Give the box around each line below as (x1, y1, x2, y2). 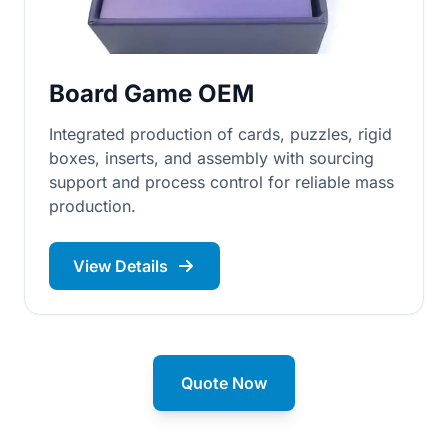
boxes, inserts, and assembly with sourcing (49, 148, 374, 168)
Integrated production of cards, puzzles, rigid (49, 124, 392, 144)
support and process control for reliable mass (49, 172, 394, 192)
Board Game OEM (49, 79, 254, 108)
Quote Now (181, 373, 267, 393)
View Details (73, 256, 168, 276)
